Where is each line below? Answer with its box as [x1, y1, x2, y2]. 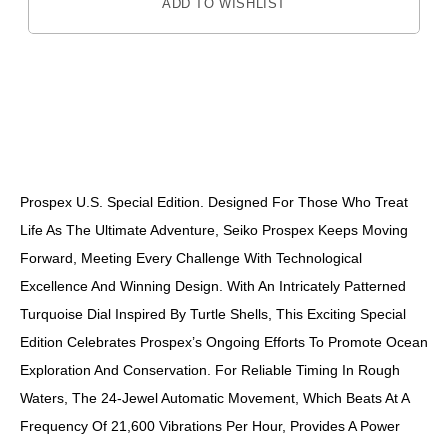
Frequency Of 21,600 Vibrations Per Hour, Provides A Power [20, 418, 400, 435]
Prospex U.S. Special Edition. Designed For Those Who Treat [20, 194, 408, 211]
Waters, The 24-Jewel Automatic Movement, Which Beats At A [20, 390, 409, 407]
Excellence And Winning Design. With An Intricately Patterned [20, 278, 406, 295]
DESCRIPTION [163, 132, 285, 150]
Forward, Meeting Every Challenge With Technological [20, 250, 362, 267]
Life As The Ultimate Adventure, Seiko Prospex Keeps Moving [20, 222, 408, 239]
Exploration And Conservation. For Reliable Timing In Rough [20, 362, 400, 379]
